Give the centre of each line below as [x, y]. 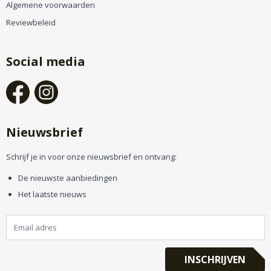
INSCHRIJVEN [215, 259]
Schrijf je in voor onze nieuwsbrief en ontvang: [91, 156]
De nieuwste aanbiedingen [68, 178]
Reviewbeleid [31, 22]
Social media [46, 61]
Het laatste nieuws [52, 194]
